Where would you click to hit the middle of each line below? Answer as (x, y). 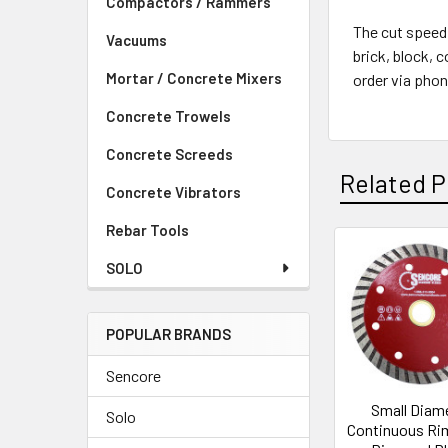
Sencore (133, 375)
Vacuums (136, 40)
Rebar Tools (147, 230)
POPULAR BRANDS (168, 334)
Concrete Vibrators (173, 192)
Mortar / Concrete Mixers (194, 78)
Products (379, 308)
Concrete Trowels (168, 116)
